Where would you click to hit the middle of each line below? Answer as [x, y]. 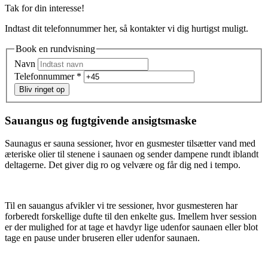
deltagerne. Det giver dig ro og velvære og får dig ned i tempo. [123, 165]
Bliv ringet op [42, 90]
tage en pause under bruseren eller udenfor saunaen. [102, 238]
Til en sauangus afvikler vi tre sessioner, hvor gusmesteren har [121, 206]
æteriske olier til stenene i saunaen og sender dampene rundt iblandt [132, 154]
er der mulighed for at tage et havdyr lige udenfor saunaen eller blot [131, 227]
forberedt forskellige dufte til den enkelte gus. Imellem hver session [131, 217]
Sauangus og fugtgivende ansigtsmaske [100, 120]
